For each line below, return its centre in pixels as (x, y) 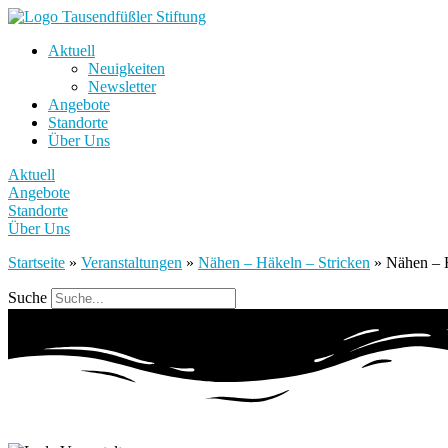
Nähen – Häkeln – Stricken (284, 262)
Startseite (36, 262)
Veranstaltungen (131, 262)
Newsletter (122, 86)
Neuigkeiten (126, 68)
